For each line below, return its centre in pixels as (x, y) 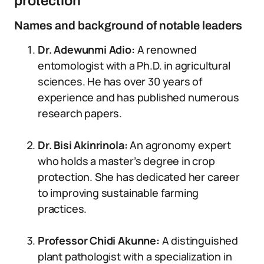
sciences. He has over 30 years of (121, 81)
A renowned (167, 49)
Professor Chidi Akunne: (100, 240)
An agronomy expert (179, 145)
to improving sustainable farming (118, 193)
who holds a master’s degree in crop (126, 161)
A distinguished (200, 240)
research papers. (80, 113)
